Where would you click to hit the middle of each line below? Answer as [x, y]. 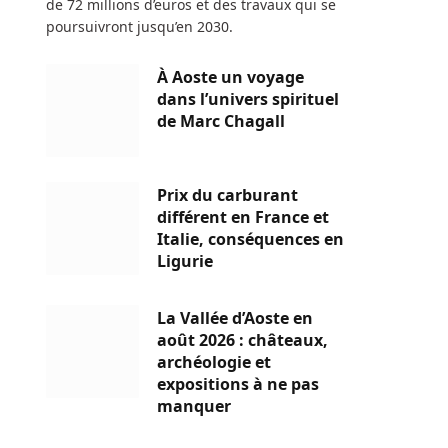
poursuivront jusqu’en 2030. [139, 26]
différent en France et [243, 216]
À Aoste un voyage [230, 76]
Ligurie [185, 260]
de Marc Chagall [221, 120]
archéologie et [214, 361]
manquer [194, 405]
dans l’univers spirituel [248, 98]
